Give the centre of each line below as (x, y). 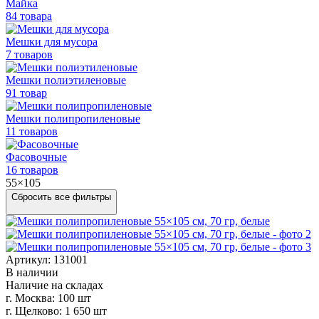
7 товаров (29, 54)
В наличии (32, 272)
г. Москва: (30, 298)
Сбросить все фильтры (61, 197)
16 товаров (32, 169)
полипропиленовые (92, 118)
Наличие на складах (54, 285)
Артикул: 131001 (47, 259)
